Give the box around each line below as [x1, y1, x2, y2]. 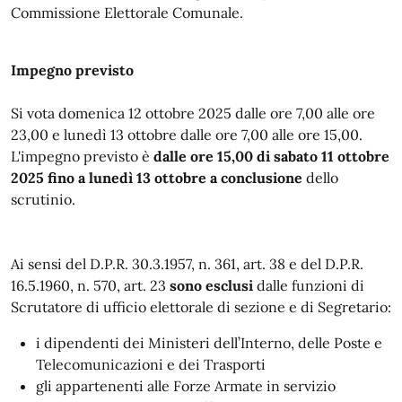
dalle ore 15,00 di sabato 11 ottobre [153, 147, 389, 165]
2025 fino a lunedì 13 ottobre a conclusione [11, 169, 306, 187]
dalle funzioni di [253, 276, 364, 294]
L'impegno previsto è [11, 147, 153, 165]
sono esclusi [170, 276, 253, 294]
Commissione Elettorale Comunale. [11, 4, 243, 22]
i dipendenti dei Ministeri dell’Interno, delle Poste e [36, 334, 382, 352]
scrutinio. [11, 190, 75, 208]
